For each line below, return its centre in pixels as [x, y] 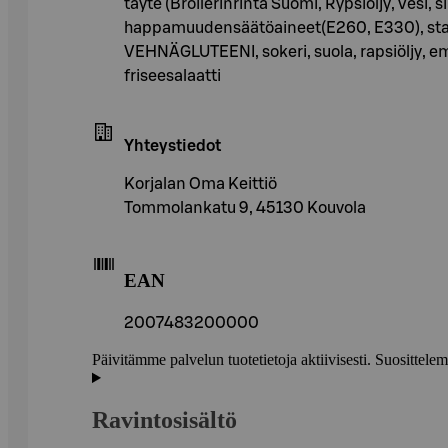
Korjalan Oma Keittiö [200, 183]
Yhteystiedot [172, 145]
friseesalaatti [172, 75]
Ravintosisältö [164, 420]
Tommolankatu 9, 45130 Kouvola [245, 207]
